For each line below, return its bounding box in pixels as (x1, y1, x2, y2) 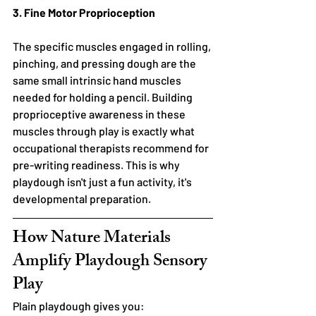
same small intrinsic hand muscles (13, 73, 183, 87)
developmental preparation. (13, 191, 151, 205)
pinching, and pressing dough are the (13, 56, 198, 70)
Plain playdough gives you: (13, 298, 145, 312)
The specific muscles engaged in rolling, (13, 39, 213, 53)
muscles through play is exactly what (13, 123, 197, 138)
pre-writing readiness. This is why (13, 157, 182, 171)
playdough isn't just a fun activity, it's (13, 174, 194, 188)
